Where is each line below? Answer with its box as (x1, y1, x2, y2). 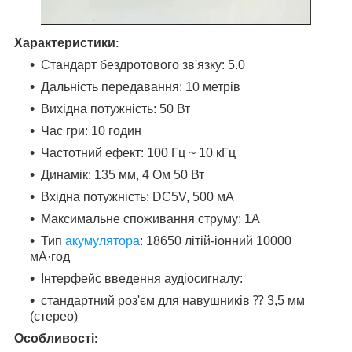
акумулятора (65, 234, 140, 248)
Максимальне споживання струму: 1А (41, 212, 260, 226)
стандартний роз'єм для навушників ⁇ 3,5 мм (41, 294, 305, 308)
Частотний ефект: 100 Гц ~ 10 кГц (41, 146, 236, 160)
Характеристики (14, 36, 115, 50)
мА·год (30, 250, 70, 264)
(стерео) (30, 310, 78, 324)
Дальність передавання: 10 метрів (41, 80, 240, 94)
